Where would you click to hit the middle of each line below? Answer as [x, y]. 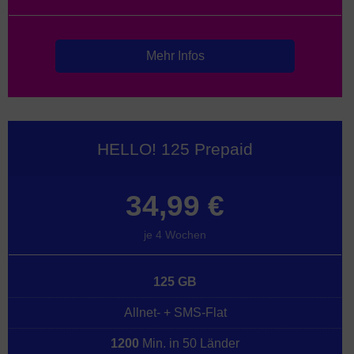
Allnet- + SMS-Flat [175, 312]
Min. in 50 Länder [189, 343]
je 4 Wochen [175, 234]
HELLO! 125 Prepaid [175, 149]
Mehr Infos [175, 55]
